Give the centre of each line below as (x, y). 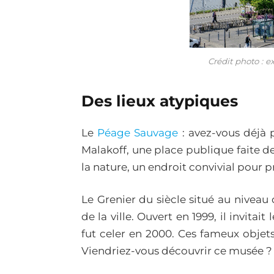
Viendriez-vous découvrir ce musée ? (177, 251)
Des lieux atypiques (160, 101)
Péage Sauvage (138, 132)
